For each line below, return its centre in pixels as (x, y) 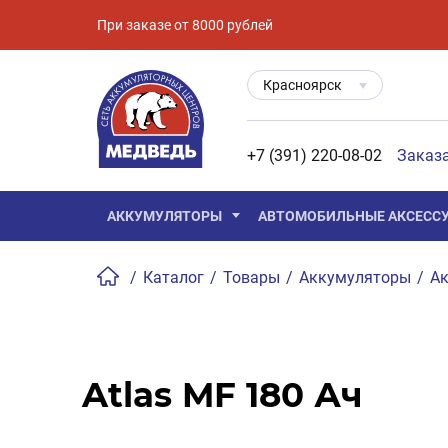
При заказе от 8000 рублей (185, 24)
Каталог (173, 277)
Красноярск (302, 84)
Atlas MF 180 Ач (222, 395)
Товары (251, 277)
